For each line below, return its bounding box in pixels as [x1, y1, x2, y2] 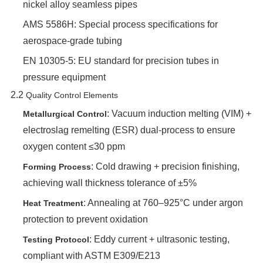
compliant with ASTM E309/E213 [22, 251, 160, 261]
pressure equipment [22, 72, 106, 82]
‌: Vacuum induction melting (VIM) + [106, 109, 251, 119]
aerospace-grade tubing [22, 36, 122, 46]
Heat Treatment [22, 198, 83, 208]
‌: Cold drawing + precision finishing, [90, 161, 240, 171]
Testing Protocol [22, 235, 89, 244]
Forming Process [22, 162, 91, 171]
